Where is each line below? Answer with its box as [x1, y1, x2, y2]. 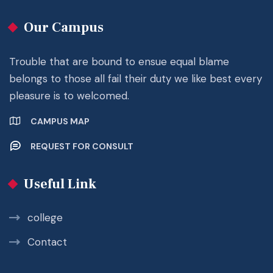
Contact [27, 235, 67, 249]
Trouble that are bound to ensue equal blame [9, 54, 229, 68]
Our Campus [24, 18, 104, 36]
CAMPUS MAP [30, 115, 90, 127]
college [27, 210, 63, 224]
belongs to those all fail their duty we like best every [9, 71, 262, 85]
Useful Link [24, 175, 96, 193]
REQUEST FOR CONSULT [30, 140, 133, 152]
